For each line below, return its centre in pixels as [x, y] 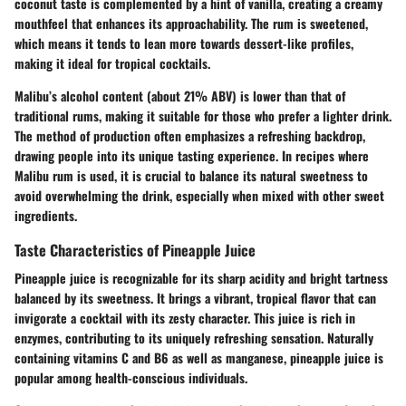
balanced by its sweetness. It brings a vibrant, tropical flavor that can [195, 298]
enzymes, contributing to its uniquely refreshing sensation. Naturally [194, 338]
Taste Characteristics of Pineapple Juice [135, 250]
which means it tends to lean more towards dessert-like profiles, [184, 43]
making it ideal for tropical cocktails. [112, 63]
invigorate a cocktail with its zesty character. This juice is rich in [185, 318]
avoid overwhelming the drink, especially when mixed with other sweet [199, 196]
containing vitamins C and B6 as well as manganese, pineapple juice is [199, 358]
